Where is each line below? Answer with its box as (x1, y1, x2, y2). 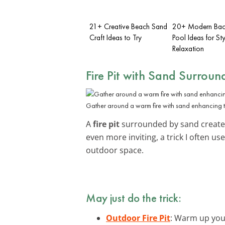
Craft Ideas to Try (89, 32, 142, 43)
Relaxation (172, 43, 204, 54)
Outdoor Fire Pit (106, 212, 170, 223)
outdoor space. (86, 144, 144, 156)
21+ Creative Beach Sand (89, 21, 167, 32)
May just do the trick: (86, 190, 181, 205)
